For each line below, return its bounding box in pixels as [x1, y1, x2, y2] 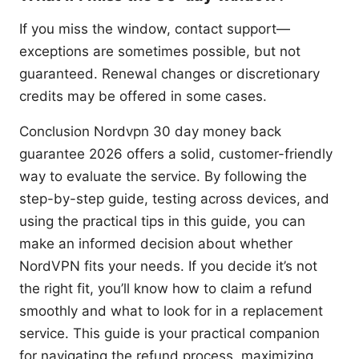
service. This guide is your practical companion [19, 325, 320, 342]
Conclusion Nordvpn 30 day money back [19, 123, 281, 140]
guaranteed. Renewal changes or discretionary [19, 66, 320, 83]
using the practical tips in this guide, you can [19, 213, 305, 230]
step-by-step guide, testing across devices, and [19, 191, 329, 208]
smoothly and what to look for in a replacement [19, 303, 323, 320]
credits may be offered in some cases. [19, 88, 267, 105]
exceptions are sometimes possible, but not [19, 43, 301, 60]
